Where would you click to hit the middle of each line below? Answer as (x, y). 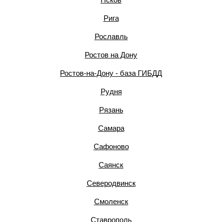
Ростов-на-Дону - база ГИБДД (111, 73)
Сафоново (111, 146)
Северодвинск (111, 183)
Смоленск (111, 201)
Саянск (111, 165)
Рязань (111, 110)
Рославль (111, 36)
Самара (111, 128)
